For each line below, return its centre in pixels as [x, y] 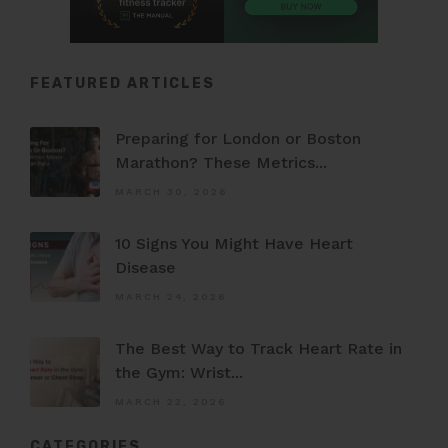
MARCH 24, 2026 [170, 297]
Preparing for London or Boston [238, 139]
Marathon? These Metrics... [221, 163]
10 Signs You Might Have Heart [234, 244]
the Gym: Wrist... [179, 373]
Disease [145, 268]
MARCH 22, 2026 [170, 402]
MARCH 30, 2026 [171, 192]
